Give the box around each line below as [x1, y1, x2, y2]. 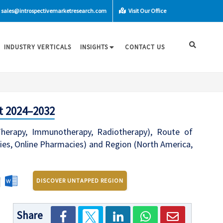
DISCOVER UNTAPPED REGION [36, 177, 124, 185]
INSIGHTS [80, 43, 108, 51]
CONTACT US [125, 43, 165, 51]
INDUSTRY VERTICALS [4, 43, 71, 51]
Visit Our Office [127, 7, 166, 14]
